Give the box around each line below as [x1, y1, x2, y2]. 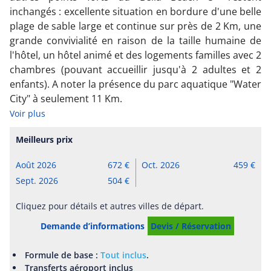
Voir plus [10, 107, 45, 119]
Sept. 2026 [16, 174, 58, 186]
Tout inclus [100, 249, 147, 261]
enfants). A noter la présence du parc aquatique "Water [10, 77, 261, 91]
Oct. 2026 [141, 159, 180, 171]
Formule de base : [25, 249, 101, 261]
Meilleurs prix [16, 134, 73, 146]
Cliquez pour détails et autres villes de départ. [16, 200, 204, 212]
